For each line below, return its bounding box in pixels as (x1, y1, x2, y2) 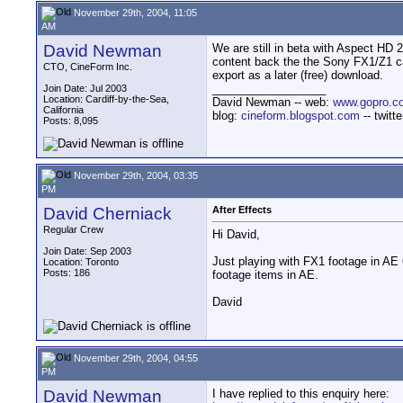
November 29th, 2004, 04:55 (71, 352, 198, 363)
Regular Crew (43, 224, 103, 235)
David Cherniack (43, 204, 172, 223)
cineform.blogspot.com (241, 109, 360, 122)
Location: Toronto (43, 256, 119, 267)
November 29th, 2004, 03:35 (71, 169, 198, 181)
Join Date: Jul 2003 (43, 83, 127, 94)
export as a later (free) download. (212, 68, 383, 82)
